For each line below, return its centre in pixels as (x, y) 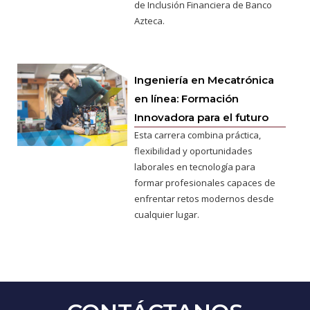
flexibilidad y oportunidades (194, 151)
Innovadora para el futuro (202, 117)
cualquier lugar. (167, 214)
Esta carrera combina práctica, (198, 135)
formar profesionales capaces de (205, 182)
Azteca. (150, 20)
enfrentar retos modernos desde (204, 198)
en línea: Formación (187, 98)
